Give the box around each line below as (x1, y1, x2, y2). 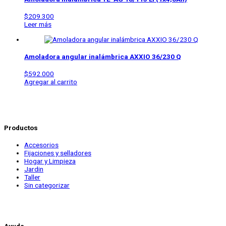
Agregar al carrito (24, 78, 77, 86)
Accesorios (24, 141, 59, 149)
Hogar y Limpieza (24, 157, 76, 165)
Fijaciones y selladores (24, 149, 91, 157)
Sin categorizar (24, 181, 70, 190)
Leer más (24, 20, 51, 29)
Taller (24, 173, 40, 182)
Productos (4, 124, 38, 132)
